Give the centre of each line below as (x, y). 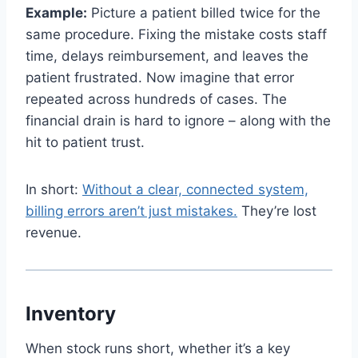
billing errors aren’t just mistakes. (131, 211)
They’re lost (277, 211)
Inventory (71, 313)
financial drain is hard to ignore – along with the (178, 120)
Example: (56, 12)
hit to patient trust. (85, 142)
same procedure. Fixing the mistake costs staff (176, 34)
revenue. (54, 232)
